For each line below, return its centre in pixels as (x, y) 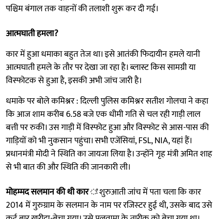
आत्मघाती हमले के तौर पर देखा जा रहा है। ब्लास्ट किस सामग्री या (101, 67)
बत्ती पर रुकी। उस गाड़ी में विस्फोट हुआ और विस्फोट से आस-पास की (107, 127)
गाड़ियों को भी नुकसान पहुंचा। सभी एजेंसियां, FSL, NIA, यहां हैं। (99, 141)
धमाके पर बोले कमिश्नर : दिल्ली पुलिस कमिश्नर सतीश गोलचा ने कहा (107, 101)
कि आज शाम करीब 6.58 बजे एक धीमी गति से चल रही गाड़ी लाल (103, 114)
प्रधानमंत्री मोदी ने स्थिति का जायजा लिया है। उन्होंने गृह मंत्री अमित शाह (109, 154)
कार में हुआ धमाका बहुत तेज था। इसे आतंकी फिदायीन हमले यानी (103, 54)
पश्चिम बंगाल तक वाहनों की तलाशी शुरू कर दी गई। (82, 9)
